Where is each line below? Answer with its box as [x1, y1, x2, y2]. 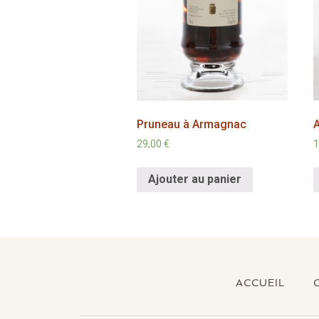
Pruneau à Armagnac [137, 117, 246, 131]
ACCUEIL [236, 277, 285, 289]
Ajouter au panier [148, 172, 241, 187]
